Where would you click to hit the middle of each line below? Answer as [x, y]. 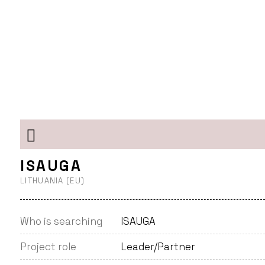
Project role [48, 247]
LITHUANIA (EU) [53, 181]
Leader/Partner [158, 247]
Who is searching [61, 221]
